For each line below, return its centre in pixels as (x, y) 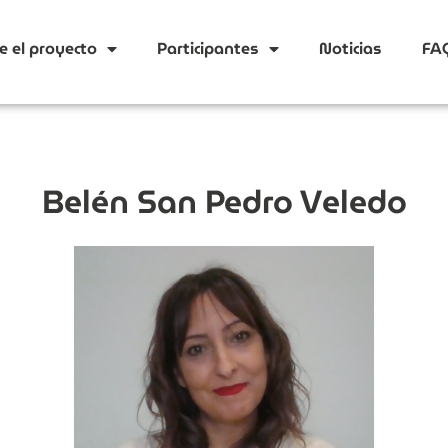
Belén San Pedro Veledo (224, 202)
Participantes (207, 49)
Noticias (350, 49)
